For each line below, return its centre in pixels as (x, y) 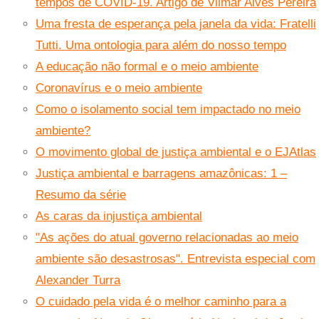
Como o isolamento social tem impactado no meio (168, 110)
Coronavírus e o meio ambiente (119, 88)
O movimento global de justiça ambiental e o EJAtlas (176, 152)
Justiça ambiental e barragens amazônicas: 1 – (161, 174)
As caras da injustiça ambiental (119, 216)
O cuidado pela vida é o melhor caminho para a (161, 302)
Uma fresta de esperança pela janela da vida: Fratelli (176, 24)
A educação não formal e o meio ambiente (147, 67)
